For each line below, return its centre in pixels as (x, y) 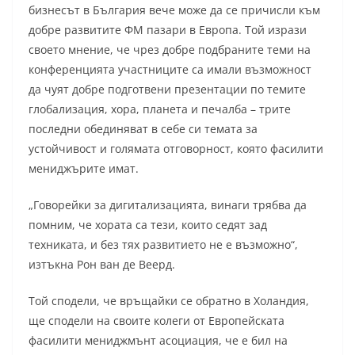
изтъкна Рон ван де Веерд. (102, 264)
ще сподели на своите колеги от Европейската (157, 320)
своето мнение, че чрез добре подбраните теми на (170, 49)
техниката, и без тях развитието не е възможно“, (163, 244)
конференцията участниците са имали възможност (170, 69)
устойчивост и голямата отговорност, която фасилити (176, 148)
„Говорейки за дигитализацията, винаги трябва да (168, 204)
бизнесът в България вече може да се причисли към (174, 10)
